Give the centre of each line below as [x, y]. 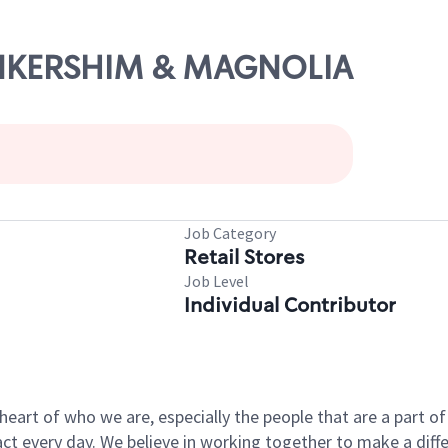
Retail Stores [244, 257]
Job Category [230, 233]
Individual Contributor [290, 305]
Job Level [216, 281]
